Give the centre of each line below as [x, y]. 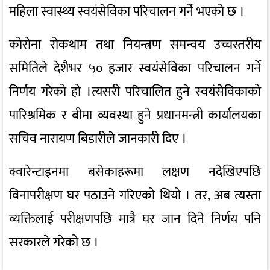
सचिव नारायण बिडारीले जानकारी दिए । [98, 139]
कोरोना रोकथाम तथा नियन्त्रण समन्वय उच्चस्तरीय [135, 45]
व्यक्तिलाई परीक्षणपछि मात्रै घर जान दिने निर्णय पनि [135, 219]
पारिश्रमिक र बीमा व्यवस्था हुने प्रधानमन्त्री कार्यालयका [135, 116]
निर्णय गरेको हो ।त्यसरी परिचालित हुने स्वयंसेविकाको [135, 92]
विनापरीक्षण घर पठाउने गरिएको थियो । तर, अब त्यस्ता [135, 196]
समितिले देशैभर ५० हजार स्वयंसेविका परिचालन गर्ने [135, 69]
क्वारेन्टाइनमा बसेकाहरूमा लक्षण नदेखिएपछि [135, 172]
